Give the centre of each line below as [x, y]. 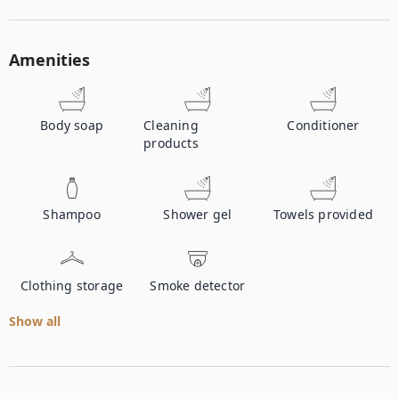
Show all [35, 321]
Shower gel [198, 214]
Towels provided [324, 214]
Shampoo [72, 214]
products [171, 143]
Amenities [49, 60]
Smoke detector [198, 285]
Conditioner [323, 125]
